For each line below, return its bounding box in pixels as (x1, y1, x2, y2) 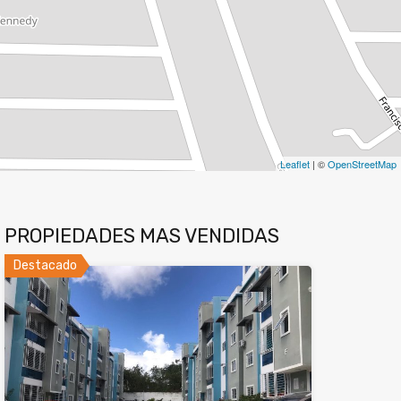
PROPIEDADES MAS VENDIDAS (4, 224, 279, 248)
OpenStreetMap (328, 157, 397, 171)
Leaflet (280, 157, 310, 171)
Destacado (13, 258, 77, 273)
